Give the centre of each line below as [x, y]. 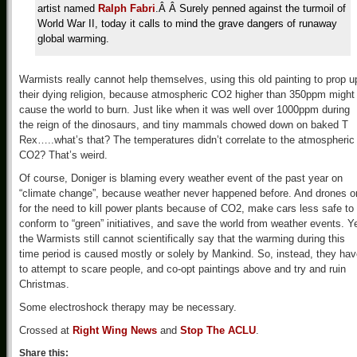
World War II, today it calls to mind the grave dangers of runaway [187, 24]
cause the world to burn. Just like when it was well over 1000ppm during [184, 110]
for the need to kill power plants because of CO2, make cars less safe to [186, 208]
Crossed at [46, 330]
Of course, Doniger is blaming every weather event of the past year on [181, 178]
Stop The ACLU [218, 330]
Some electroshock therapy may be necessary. [128, 307]
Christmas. [44, 284]
